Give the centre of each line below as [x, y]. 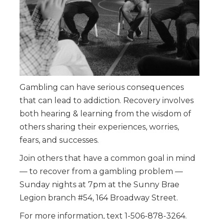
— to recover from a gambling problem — [101, 172]
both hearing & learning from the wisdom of [105, 114]
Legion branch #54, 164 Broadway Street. [99, 198]
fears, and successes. [59, 140]
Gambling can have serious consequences [102, 88]
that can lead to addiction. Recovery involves [107, 101]
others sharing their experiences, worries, [99, 127]
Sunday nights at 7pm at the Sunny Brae [99, 185]
